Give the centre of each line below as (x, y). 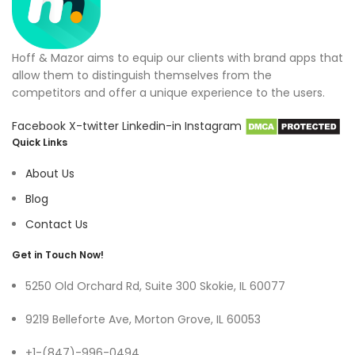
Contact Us (57, 224)
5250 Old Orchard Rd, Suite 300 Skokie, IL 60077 (155, 286)
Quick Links (40, 142)
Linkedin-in (153, 126)
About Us (50, 173)
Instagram (215, 126)
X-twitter (95, 126)
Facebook (40, 126)
